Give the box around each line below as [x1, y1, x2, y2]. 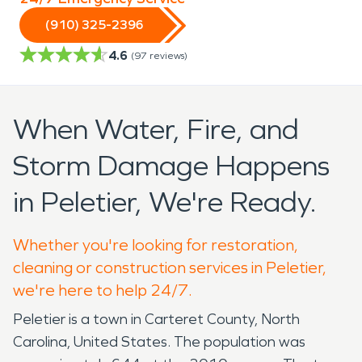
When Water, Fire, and [13, 112, 299, 147]
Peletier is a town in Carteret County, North [13, 309, 300, 328]
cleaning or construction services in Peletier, [13, 257, 326, 277]
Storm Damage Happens [13, 148, 330, 183]
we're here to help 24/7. [13, 280, 192, 300]
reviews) [149, 49, 187, 61]
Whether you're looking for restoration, [13, 234, 298, 255]
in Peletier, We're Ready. [13, 184, 317, 220]
